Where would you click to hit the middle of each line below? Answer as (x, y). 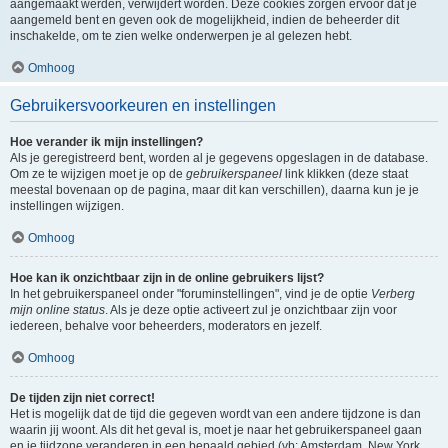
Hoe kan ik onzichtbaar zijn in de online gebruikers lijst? (167, 278)
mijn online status (57, 310)
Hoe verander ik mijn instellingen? (106, 142)
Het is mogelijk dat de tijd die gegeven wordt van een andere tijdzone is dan (215, 414)
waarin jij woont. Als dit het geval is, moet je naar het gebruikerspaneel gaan (216, 430)
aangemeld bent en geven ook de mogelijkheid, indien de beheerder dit (204, 20)
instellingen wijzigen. (67, 206)
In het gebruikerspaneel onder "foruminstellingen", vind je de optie (190, 294)
